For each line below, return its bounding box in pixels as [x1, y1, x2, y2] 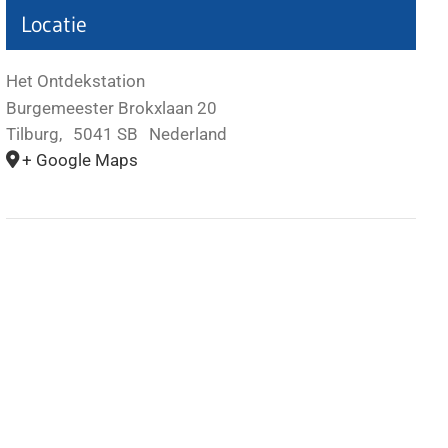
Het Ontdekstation [6, 71, 146, 91]
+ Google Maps [22, 150, 139, 170]
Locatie [21, 11, 88, 38]
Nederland [149, 124, 227, 144]
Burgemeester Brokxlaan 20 [6, 98, 218, 118]
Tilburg [6, 124, 60, 144]
